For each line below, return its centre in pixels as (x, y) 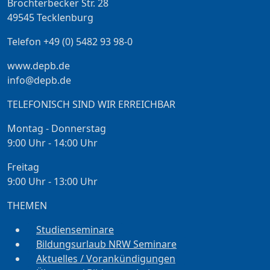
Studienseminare (75, 230)
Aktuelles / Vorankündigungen (106, 259)
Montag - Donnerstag (57, 129)
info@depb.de (39, 80)
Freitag (23, 167)
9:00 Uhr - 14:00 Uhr (52, 143)
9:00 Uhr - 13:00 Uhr (52, 182)
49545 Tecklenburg (50, 18)
